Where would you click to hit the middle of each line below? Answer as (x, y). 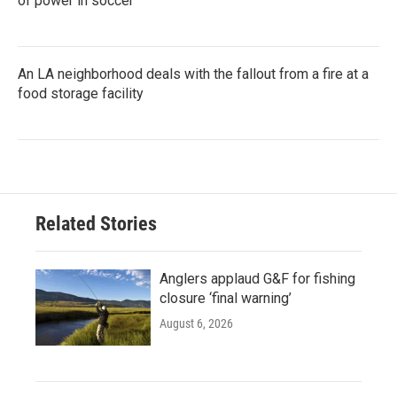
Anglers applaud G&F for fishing (257, 278)
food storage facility (81, 93)
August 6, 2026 (196, 323)
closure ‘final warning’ (226, 298)
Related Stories (96, 223)
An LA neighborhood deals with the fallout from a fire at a (193, 74)
